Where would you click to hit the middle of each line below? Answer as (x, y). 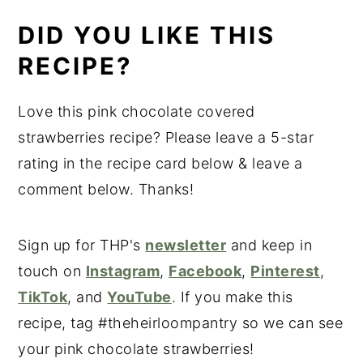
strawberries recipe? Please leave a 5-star (166, 138)
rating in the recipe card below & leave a (160, 164)
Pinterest (285, 271)
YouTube (139, 297)
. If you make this (232, 297)
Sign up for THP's (82, 246)
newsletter (186, 246)
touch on (52, 271)
